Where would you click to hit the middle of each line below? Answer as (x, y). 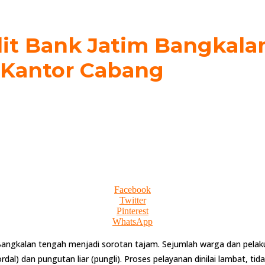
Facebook (132, 190)
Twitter (132, 201)
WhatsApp (132, 222)
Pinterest (132, 211)
